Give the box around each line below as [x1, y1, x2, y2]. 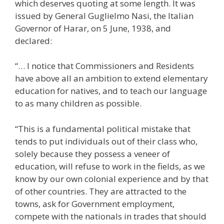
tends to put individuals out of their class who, [15, 135, 197, 147]
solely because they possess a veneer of [15, 147, 170, 159]
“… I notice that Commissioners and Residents [15, 60, 194, 72]
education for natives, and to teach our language [15, 85, 207, 97]
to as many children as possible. [15, 97, 141, 109]
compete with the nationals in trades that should [15, 210, 206, 222]
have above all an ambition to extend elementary [15, 72, 208, 84]
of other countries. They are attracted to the [15, 185, 186, 197]
